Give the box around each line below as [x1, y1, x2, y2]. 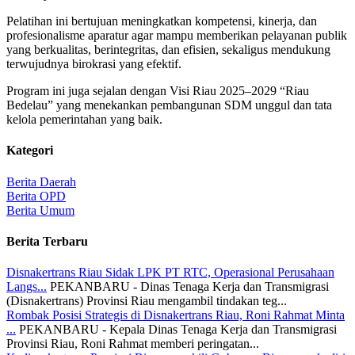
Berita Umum [6, 203, 74, 217]
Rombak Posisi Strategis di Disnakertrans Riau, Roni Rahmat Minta [6, 308, 345, 323]
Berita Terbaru [6, 234, 88, 248]
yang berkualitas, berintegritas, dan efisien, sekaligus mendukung [6, 43, 330, 56]
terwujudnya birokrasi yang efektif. [6, 57, 181, 71]
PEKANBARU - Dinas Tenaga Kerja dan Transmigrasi [50, 280, 329, 294]
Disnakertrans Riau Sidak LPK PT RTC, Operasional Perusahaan [6, 265, 334, 280]
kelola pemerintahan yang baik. [6, 113, 162, 126]
